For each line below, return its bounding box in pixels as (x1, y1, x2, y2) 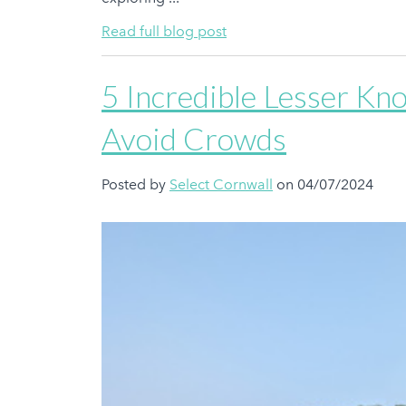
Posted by (101, 175, 169, 193)
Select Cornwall (169, 175, 273, 193)
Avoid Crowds (101, 119, 286, 157)
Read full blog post (101, 22, 227, 40)
